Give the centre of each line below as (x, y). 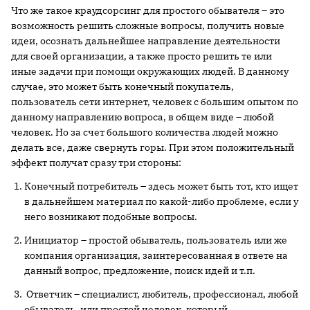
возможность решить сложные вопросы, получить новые (148, 26)
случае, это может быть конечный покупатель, (122, 86)
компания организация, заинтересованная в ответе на (156, 255)
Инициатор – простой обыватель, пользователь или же (156, 240)
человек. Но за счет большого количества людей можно (145, 132)
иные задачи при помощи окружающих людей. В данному (150, 71)
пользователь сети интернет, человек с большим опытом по (155, 102)
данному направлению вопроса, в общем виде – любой (143, 117)
